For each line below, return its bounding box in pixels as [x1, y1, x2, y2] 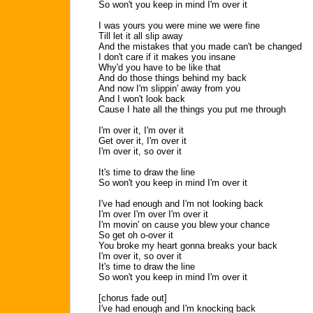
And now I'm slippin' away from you [99, 83, 240, 94]
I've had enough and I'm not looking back [99, 198, 263, 209]
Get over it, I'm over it [99, 136, 187, 146]
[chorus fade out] [99, 293, 167, 303]
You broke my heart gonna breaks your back [99, 240, 277, 251]
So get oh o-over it [99, 230, 173, 240]
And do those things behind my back [99, 73, 247, 83]
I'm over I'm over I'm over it [99, 209, 208, 219]
